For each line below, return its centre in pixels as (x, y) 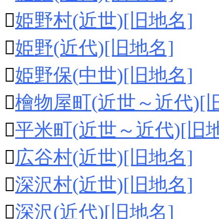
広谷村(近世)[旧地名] (104, 157)
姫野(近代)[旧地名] (95, 48)
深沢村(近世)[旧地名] (104, 185)
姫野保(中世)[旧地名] (104, 75)
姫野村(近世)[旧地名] (104, 20)
